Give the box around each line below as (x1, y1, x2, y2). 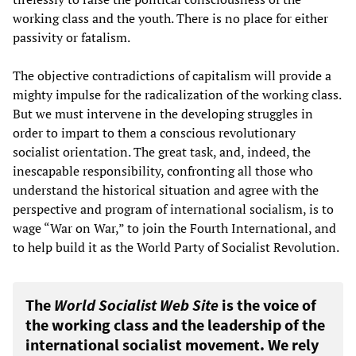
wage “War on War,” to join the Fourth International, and (13, 219, 336, 238)
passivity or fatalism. (13, 29, 130, 47)
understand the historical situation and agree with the (13, 181, 319, 199)
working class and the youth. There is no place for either (13, 10, 328, 28)
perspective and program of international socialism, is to (13, 200, 334, 219)
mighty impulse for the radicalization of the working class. (13, 86, 341, 104)
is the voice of (219, 295, 316, 315)
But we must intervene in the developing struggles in (13, 105, 313, 123)
